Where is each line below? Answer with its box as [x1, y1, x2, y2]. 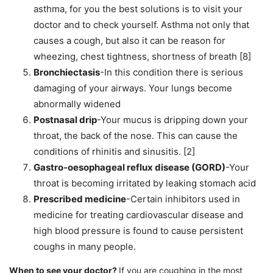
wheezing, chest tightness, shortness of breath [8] [34, 51, 251, 63]
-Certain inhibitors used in [126, 193, 240, 205]
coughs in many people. [34, 241, 136, 253]
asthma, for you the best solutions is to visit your [34, 3, 243, 15]
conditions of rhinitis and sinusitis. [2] [34, 146, 195, 158]
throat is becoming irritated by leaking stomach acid [34, 177, 256, 190]
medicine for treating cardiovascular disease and [34, 209, 243, 221]
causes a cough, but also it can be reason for [34, 35, 225, 47]
